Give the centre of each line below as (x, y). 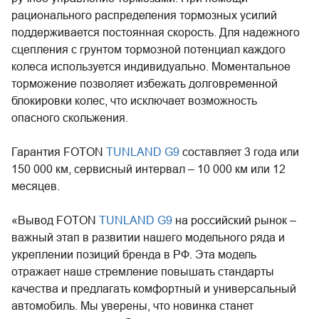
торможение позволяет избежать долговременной (145, 83)
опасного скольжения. (70, 117)
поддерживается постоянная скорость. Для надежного (156, 32)
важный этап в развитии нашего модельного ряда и (148, 237)
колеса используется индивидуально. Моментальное (151, 66)
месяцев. (36, 186)
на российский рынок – (234, 220)
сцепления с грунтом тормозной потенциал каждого (148, 49)
